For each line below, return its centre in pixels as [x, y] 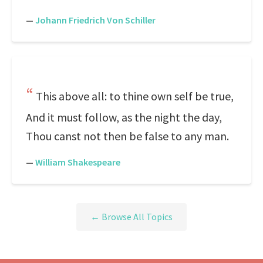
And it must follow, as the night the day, [124, 117]
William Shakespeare [78, 162]
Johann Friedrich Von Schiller [95, 20]
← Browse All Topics [131, 217]
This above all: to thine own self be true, [135, 96]
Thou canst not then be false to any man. [127, 136]
